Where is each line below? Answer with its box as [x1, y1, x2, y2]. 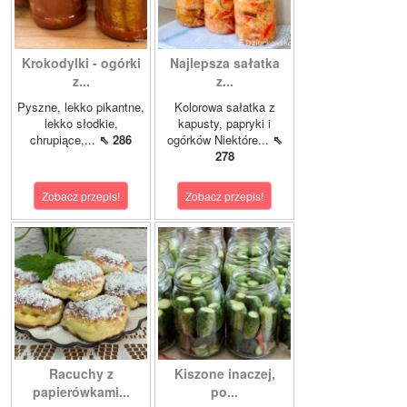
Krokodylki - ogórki [21, 53, 141, 72]
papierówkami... [32, 382, 130, 401]
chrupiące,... [30, 130, 99, 148]
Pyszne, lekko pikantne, [17, 97, 144, 115]
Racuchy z [48, 363, 114, 382]
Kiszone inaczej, [174, 363, 275, 382]
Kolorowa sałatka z [174, 97, 275, 115]
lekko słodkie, [44, 114, 118, 132]
